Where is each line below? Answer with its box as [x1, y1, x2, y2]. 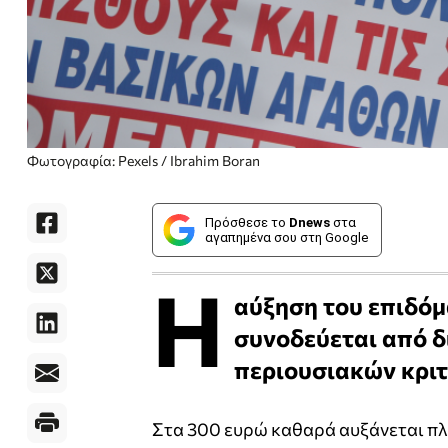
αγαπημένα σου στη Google [205, 230, 368, 245]
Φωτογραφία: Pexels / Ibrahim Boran [27, 152, 260, 169]
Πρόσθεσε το [205, 215, 289, 230]
